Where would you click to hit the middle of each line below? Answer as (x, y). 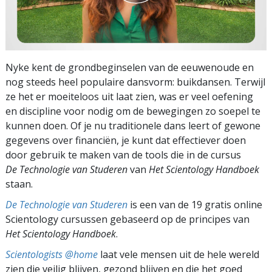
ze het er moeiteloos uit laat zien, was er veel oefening (129, 96)
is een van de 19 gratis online (195, 204)
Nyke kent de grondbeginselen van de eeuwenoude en (130, 67)
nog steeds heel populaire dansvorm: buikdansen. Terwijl (135, 82)
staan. (19, 184)
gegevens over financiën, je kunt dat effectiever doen (126, 140)
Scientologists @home (52, 254)
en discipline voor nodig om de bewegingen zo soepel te (133, 111)
